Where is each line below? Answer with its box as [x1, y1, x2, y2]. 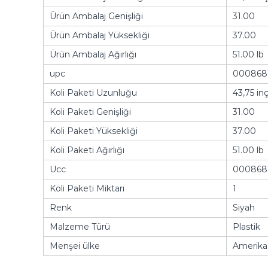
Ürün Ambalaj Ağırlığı [50, 49, 136, 60]
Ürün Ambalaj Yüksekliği [50, 30, 150, 41]
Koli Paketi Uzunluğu [50, 87, 137, 99]
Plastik [233, 221, 260, 233]
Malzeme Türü [50, 221, 110, 233]
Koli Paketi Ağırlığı [50, 145, 124, 156]
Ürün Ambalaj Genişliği [50, 11, 143, 22]
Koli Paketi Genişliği [50, 106, 131, 118]
